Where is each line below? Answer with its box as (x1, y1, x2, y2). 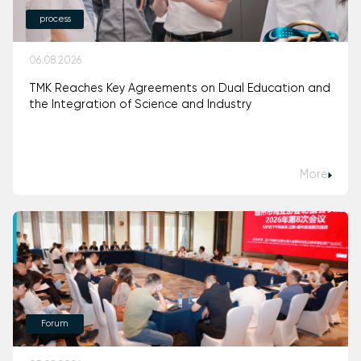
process (39, 15, 71, 25)
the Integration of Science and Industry (29, 99, 251, 111)
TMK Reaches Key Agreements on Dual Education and (29, 83, 330, 95)
